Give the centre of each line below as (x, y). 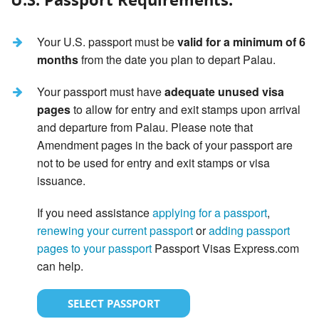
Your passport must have (101, 92)
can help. (61, 266)
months (58, 60)
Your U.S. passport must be (108, 42)
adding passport (250, 231)
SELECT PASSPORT (114, 304)
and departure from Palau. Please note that (145, 127)
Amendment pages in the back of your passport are (165, 145)
